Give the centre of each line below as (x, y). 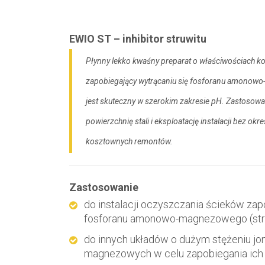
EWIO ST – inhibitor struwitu (138, 39)
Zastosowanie (104, 187)
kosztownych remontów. (129, 141)
